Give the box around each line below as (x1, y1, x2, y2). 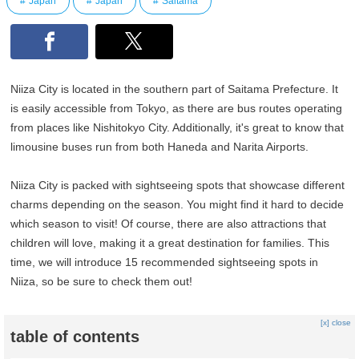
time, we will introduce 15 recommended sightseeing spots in (10, 256, 319, 269)
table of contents (10, 328, 140, 346)
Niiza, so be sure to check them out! (10, 275, 193, 288)
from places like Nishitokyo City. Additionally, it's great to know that (10, 121, 345, 135)
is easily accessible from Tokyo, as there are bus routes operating (10, 102, 343, 115)
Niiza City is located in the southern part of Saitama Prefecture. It (10, 83, 339, 96)
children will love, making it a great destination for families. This (10, 236, 330, 250)
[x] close (320, 318, 351, 328)
